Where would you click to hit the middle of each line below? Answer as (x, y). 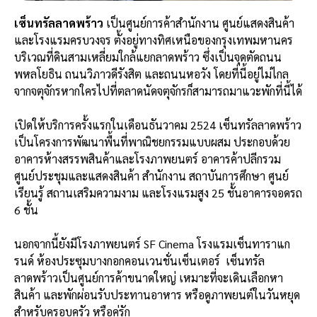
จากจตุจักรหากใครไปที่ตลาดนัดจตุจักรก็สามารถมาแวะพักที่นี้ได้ (158, 91)
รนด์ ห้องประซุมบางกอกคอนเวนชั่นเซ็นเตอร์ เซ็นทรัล (139, 261)
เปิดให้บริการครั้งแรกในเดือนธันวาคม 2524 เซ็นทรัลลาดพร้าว (158, 125)
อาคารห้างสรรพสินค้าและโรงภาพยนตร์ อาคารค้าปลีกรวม (148, 159)
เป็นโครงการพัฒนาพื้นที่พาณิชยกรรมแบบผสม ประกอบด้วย (152, 142)
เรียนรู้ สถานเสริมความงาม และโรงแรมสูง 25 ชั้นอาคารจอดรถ (158, 193)
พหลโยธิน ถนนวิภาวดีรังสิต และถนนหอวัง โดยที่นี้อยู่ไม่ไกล (151, 74)
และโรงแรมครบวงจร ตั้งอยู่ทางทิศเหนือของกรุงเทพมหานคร (154, 40)
